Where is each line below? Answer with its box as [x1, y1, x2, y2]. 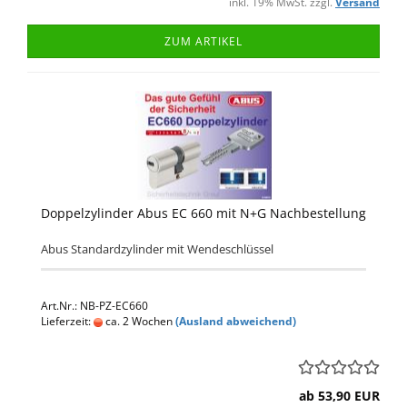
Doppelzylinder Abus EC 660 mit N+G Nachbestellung [41, 204, 366, 222]
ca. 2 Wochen [103, 313, 173, 329]
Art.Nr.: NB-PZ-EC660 [41, 298, 148, 313]
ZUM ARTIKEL [164, 34, 243, 49]
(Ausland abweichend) [175, 313, 296, 329]
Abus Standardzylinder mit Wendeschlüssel [41, 241, 273, 257]
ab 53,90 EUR [299, 387, 380, 404]
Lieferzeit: [41, 313, 94, 329]
